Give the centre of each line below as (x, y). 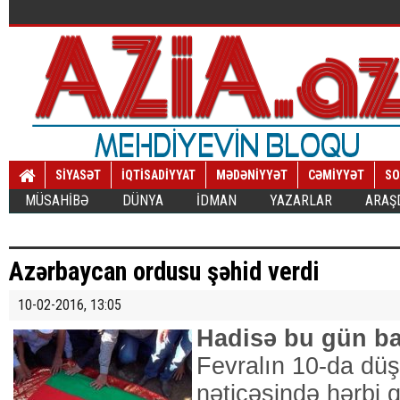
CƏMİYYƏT (336, 175)
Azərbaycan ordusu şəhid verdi (164, 271)
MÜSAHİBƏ (57, 200)
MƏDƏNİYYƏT (252, 175)
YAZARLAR (301, 200)
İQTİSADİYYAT (158, 175)
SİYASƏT (78, 175)
